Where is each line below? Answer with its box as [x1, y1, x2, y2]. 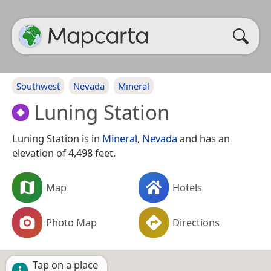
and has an [177, 131, 230, 145]
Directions [172, 215, 220, 229]
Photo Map [46, 215, 97, 229]
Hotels [172, 180, 202, 194]
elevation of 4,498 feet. [12, 145, 116, 160]
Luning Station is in [12, 131, 102, 145]
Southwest [16, 80, 60, 92]
